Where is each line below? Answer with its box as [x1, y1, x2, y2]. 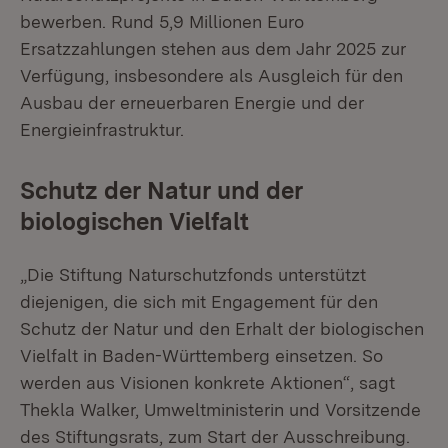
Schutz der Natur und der [20, 176, 303, 205]
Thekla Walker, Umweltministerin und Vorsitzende [20, 399, 421, 420]
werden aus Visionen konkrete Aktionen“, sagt [20, 372, 395, 393]
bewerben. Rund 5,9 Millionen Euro [20, 11, 304, 32]
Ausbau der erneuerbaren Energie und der [20, 92, 364, 113]
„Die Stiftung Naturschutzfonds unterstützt [20, 264, 366, 285]
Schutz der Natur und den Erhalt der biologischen [20, 318, 424, 339]
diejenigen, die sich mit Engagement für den [20, 291, 378, 312]
